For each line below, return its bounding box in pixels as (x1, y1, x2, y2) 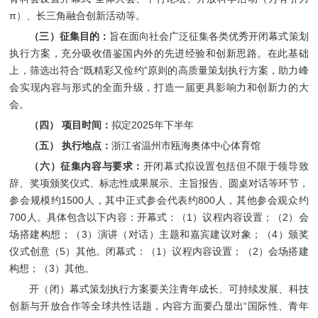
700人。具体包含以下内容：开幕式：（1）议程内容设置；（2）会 (9, 211, 309, 223)
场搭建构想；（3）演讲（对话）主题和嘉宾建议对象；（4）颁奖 (9, 228, 309, 240)
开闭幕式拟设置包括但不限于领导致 (143, 160, 309, 172)
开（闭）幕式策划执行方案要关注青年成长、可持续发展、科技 (29, 283, 309, 295)
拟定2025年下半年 (111, 119, 194, 131)
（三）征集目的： (29, 30, 109, 42)
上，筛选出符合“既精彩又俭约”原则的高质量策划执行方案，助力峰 (9, 64, 309, 76)
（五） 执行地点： (29, 139, 112, 151)
